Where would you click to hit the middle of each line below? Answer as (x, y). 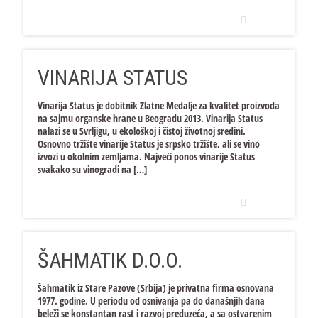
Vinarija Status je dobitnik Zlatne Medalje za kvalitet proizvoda (159, 105)
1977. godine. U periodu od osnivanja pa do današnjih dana (151, 301)
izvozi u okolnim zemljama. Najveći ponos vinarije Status (146, 157)
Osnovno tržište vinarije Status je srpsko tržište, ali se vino (149, 144)
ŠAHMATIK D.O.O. (110, 260)
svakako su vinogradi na (84, 169)
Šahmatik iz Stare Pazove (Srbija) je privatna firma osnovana (156, 288)
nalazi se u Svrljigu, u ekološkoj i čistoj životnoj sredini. (142, 131)
